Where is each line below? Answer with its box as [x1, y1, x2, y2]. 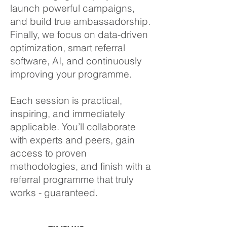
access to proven [10, 147, 87, 159]
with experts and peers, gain [10, 134, 135, 146]
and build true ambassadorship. [10, 15, 150, 27]
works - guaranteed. [10, 186, 98, 199]
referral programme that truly [10, 173, 134, 185]
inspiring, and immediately [10, 107, 125, 120]
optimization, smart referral [10, 42, 125, 54]
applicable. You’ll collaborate [10, 121, 136, 133]
